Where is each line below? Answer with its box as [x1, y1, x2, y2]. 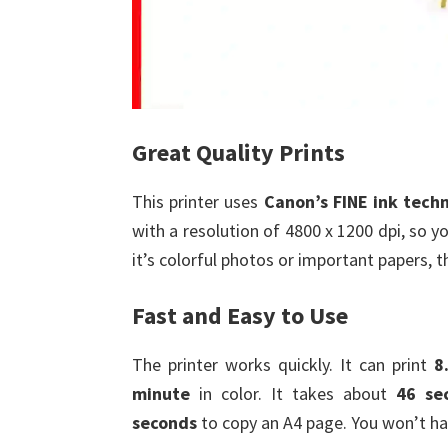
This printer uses [132, 190, 264, 213]
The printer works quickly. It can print [132, 353, 434, 376]
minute [132, 382, 190, 405]
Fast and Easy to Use [132, 300, 348, 331]
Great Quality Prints [132, 137, 345, 168]
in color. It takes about [190, 382, 397, 405]
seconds [132, 411, 197, 434]
